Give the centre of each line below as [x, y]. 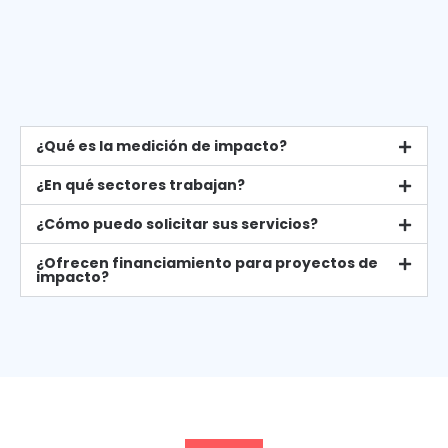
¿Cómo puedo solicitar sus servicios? [177, 223]
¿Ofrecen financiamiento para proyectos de [207, 262]
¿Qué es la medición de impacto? [161, 145]
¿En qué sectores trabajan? [140, 184]
